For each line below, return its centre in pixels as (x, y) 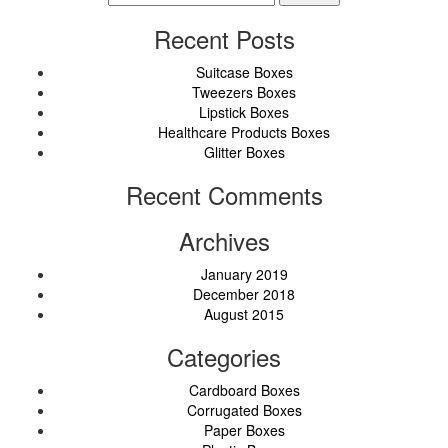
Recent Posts (224, 38)
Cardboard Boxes (244, 389)
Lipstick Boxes (244, 111)
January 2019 (244, 273)
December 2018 (244, 293)
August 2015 (244, 313)
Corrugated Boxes (244, 409)
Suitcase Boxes (244, 71)
